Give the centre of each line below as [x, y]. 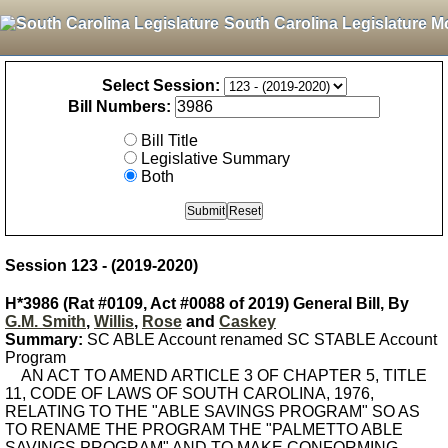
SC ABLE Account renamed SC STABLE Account [260, 339]
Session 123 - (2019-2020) [101, 265]
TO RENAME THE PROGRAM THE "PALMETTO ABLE [204, 429]
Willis [114, 321]
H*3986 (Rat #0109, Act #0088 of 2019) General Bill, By [207, 303]
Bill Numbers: [119, 106]
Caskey [247, 321]
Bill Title [169, 140]
